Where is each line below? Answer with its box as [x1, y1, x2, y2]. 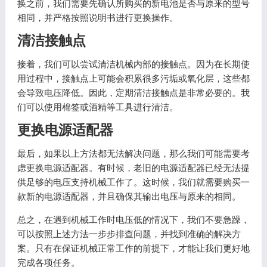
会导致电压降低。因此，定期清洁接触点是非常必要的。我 [17, 88, 250, 98]
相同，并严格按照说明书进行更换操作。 [17, 13, 178, 23]
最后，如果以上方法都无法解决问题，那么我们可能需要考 [17, 148, 250, 159]
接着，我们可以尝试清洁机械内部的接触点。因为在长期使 [17, 59, 250, 69]
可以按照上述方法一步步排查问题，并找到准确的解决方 [17, 229, 241, 239]
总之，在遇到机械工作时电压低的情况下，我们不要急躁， [17, 215, 250, 225]
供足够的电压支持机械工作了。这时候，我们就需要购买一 [17, 177, 250, 187]
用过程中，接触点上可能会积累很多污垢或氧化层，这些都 [17, 73, 250, 83]
